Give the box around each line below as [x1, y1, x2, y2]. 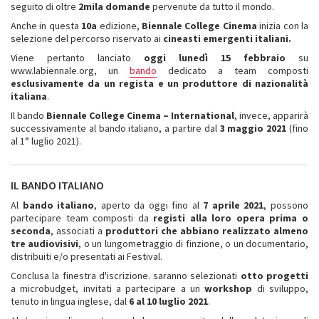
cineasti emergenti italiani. [163, 31, 291, 45]
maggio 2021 [227, 121, 287, 135]
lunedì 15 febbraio [179, 51, 298, 64]
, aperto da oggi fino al [94, 198, 199, 211]
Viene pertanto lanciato [11, 51, 144, 64]
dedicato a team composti [157, 63, 308, 77]
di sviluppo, [252, 281, 309, 295]
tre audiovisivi [11, 236, 79, 250]
